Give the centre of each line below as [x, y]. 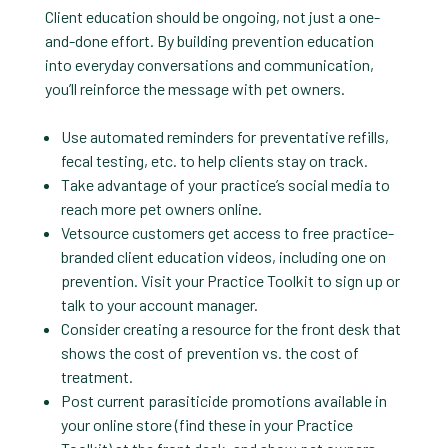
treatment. [96, 376]
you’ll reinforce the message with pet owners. [194, 88]
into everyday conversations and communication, [209, 64]
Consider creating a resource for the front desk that [230, 328]
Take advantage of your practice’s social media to [225, 184]
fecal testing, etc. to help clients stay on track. [214, 160]
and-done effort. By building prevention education [209, 40]
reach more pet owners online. [161, 208]
